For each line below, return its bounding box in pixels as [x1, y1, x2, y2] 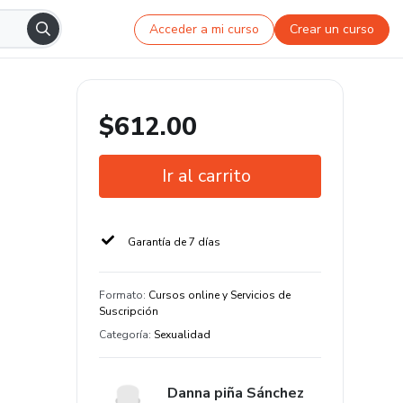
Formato [99, 288, 143, 302]
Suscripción [99, 304, 158, 318]
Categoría [99, 327, 148, 342]
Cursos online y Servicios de [148, 288, 291, 302]
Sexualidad [154, 327, 210, 342]
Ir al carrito [162, 164, 251, 188]
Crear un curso [290, 20, 375, 38]
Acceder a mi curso [149, 20, 260, 38]
